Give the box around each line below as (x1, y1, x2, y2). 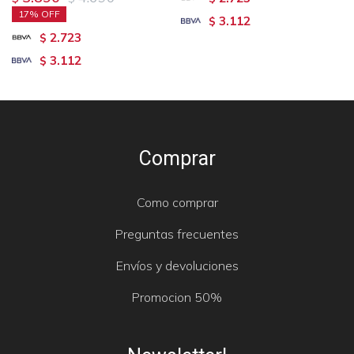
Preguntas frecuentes (115, 225, 239, 242)
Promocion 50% (132, 288, 222, 305)
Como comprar (136, 194, 218, 210)
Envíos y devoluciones (115, 257, 239, 273)
